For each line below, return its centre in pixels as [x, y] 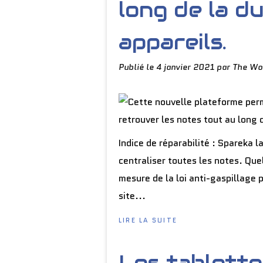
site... [132, 196]
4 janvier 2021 [186, 67]
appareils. [173, 42]
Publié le [137, 67]
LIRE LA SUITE [148, 220]
